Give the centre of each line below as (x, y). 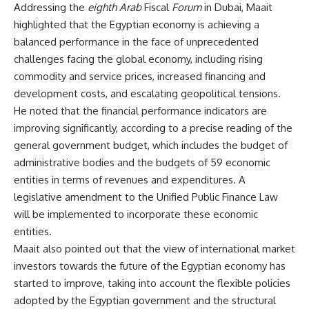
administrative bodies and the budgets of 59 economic (142, 162)
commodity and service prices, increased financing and (140, 76)
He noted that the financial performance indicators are (140, 111)
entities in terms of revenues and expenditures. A (130, 180)
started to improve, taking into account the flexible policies (152, 283)
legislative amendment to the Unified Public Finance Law (146, 197)
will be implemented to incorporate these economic (136, 214)
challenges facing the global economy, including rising (138, 59)
